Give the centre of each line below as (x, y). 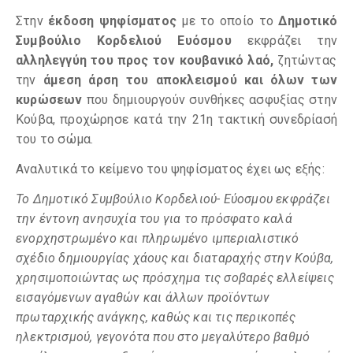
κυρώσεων (51, 100)
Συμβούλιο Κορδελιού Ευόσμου (124, 41)
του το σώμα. (55, 139)
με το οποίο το (230, 21)
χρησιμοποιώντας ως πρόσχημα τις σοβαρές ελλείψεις (175, 278)
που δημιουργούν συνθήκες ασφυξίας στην (212, 100)
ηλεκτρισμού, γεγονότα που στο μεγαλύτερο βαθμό (163, 337)
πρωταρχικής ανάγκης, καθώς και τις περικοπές (156, 317)
